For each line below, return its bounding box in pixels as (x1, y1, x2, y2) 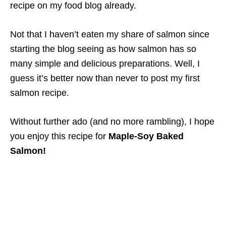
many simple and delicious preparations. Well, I (10, 59, 200, 69)
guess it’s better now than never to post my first (10, 73, 200, 84)
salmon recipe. (10, 88, 69, 98)
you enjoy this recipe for (10, 131, 108, 142)
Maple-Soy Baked (108, 131, 184, 142)
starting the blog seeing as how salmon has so (10, 44, 196, 54)
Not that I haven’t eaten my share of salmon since (10, 29, 209, 40)
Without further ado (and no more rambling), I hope (10, 117, 214, 127)
